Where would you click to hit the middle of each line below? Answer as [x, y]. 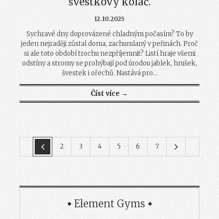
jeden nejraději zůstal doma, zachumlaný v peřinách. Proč [109, 44]
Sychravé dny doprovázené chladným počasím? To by [109, 34]
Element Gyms [109, 204]
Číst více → [109, 94]
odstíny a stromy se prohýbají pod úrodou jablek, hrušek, [109, 64]
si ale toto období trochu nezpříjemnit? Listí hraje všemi [109, 54]
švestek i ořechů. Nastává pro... [109, 73]
